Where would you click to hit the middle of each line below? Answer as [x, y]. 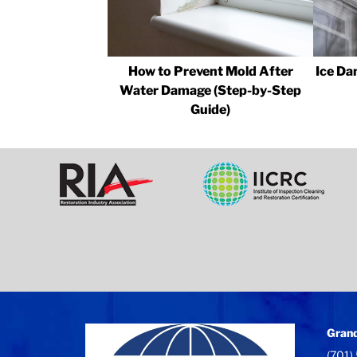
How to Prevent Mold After [210, 71]
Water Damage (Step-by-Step [211, 90]
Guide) [211, 109]
